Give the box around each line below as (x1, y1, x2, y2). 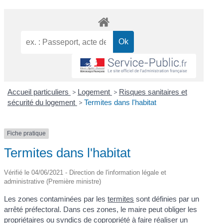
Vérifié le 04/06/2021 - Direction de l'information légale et (4, 168, 167, 176)
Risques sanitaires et (118, 88, 187, 97)
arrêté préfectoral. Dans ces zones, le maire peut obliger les (4, 205, 198, 214)
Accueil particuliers (7, 88, 71, 97)
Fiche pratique (7, 130, 46, 137)
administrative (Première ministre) (4, 177, 102, 185)
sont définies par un (134, 194, 200, 203)
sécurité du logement (7, 98, 77, 107)
